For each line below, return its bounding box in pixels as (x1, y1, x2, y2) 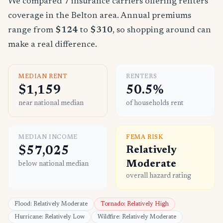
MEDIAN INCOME (18, 134, 78, 141)
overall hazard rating (126, 173, 191, 180)
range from (8, 26, 55, 35)
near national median (18, 100, 84, 108)
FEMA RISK (126, 134, 163, 141)
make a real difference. (8, 40, 97, 50)
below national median (18, 161, 89, 168)
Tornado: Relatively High (101, 201, 169, 208)
